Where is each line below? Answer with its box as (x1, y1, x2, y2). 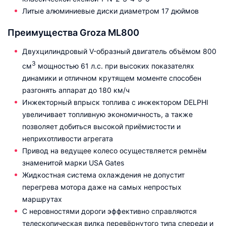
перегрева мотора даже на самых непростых (22, 182, 182, 191)
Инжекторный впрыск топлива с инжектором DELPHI (22, 97, 208, 106)
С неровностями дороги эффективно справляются (22, 206, 197, 215)
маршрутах (22, 194, 62, 203)
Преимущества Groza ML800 (8, 27, 139, 38)
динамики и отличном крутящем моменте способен (22, 73, 201, 82)
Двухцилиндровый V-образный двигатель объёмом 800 (22, 47, 216, 55)
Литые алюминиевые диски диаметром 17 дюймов (22, 7, 199, 15)
